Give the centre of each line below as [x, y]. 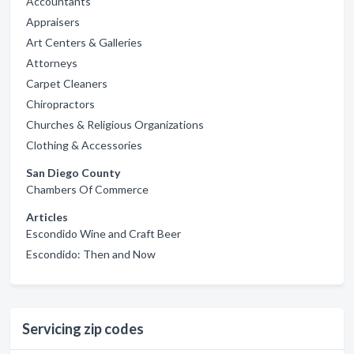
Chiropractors [60, 104]
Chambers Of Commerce [87, 189]
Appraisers [53, 22]
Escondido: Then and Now [91, 254]
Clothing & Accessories [84, 145]
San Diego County [73, 173]
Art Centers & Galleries [84, 42]
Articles [47, 217]
